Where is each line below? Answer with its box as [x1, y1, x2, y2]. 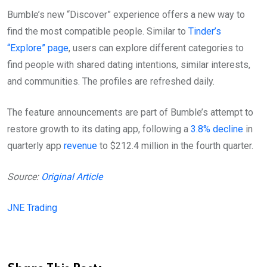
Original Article [41, 170, 103, 182]
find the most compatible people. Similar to [7, 25, 188, 37]
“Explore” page [7, 42, 69, 54]
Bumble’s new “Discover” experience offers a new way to [7, 8, 245, 20]
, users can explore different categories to [69, 42, 244, 54]
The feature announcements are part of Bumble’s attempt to [7, 106, 253, 118]
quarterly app [7, 139, 64, 151]
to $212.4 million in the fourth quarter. [97, 139, 253, 151]
